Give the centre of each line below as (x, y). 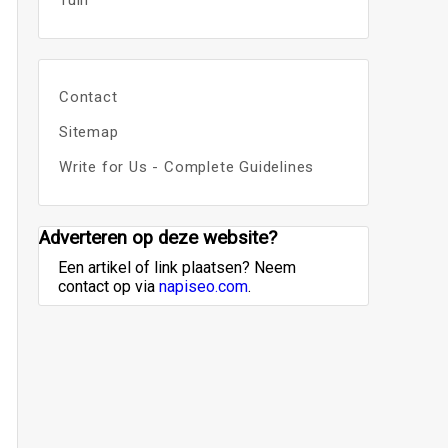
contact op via (108, 286)
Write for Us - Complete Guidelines (186, 167)
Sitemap (88, 132)
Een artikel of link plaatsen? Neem (176, 267)
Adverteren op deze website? (157, 238)
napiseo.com (203, 286)
